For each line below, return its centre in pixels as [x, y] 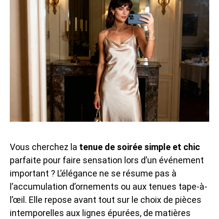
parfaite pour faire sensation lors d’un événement [107, 160]
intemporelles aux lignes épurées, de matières [100, 213]
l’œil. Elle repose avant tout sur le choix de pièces [106, 199]
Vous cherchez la [44, 147]
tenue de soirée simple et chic [140, 147]
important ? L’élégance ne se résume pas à [93, 173]
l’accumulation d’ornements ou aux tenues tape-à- [109, 186]
